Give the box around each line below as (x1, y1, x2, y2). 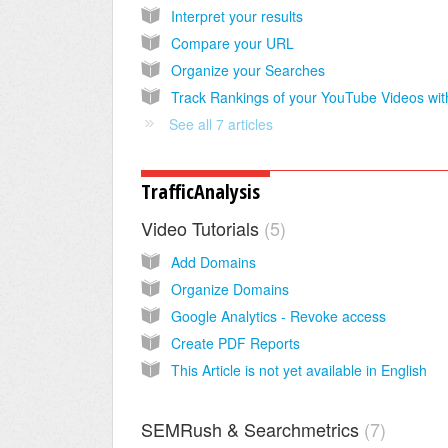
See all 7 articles (169, 113, 273, 134)
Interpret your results (171, 5, 303, 26)
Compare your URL (171, 32, 294, 53)
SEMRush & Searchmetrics (141, 415, 364, 442)
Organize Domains (171, 279, 289, 300)
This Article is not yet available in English (171, 360, 427, 381)
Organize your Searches (171, 59, 325, 80)
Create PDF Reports (171, 333, 300, 354)
